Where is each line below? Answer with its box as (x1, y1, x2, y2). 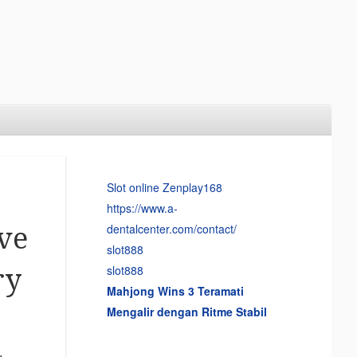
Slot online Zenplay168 (106, 178, 222, 195)
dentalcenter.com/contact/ (106, 220, 237, 237)
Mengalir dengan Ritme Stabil (106, 303, 267, 320)
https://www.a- (106, 199, 178, 216)
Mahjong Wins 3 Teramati (106, 282, 244, 299)
